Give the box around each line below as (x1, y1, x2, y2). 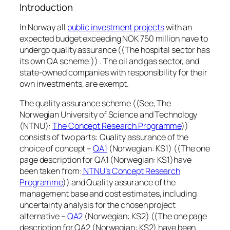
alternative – (20, 210, 67, 222)
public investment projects (67, 22, 165, 33)
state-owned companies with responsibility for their (20, 67, 207, 79)
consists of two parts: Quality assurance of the (20, 131, 189, 143)
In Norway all (20, 22, 67, 33)
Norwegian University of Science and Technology (20, 109, 198, 121)
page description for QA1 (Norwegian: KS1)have (20, 154, 191, 166)
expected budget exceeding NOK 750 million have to (20, 33, 208, 45)
